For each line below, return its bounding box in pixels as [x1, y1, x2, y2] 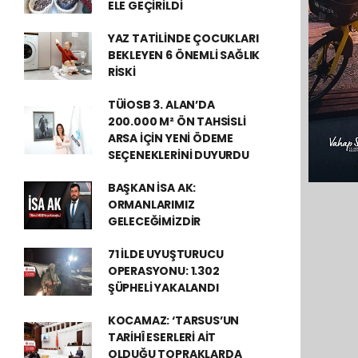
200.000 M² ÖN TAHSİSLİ [107, 113, 246, 129]
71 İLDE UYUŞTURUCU [107, 246, 224, 262]
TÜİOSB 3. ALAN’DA [107, 97, 215, 113]
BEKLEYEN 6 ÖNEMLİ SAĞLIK [107, 47, 261, 63]
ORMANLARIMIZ [107, 197, 195, 213]
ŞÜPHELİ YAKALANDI [107, 280, 219, 296]
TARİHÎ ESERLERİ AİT [107, 329, 217, 345]
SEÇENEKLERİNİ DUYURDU [107, 147, 249, 163]
